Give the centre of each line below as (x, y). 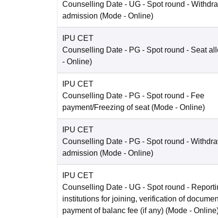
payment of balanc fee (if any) (113, 211)
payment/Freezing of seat (106, 108)
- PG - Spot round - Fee (163, 96)
